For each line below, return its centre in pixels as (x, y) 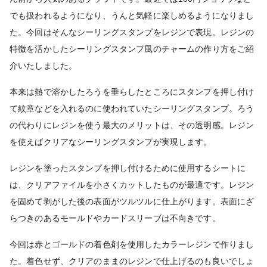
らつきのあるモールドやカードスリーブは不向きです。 (115, 218)
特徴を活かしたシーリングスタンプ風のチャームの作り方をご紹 (132, 49)
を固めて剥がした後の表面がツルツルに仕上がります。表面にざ (132, 202)
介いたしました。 (44, 66)
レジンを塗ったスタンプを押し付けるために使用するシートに (128, 168)
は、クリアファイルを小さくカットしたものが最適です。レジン (132, 185)
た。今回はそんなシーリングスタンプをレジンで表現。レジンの (132, 32)
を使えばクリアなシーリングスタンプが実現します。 (111, 142)
